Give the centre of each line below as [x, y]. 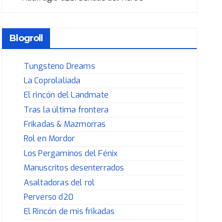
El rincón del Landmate [66, 95]
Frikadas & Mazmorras [65, 124]
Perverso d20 [48, 197]
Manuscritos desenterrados [74, 168]
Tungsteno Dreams [59, 66]
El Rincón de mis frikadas [69, 212]
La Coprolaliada [52, 80]
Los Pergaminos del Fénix [71, 153]
